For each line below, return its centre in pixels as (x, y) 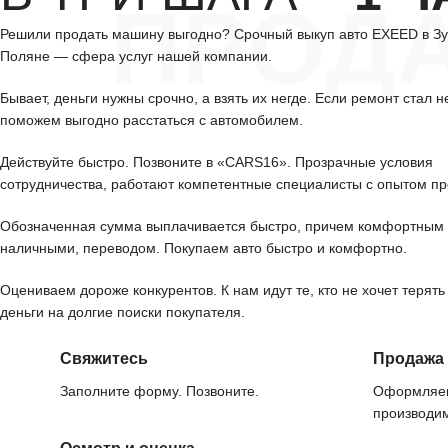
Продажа (408, 359)
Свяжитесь (104, 359)
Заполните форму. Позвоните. (159, 391)
